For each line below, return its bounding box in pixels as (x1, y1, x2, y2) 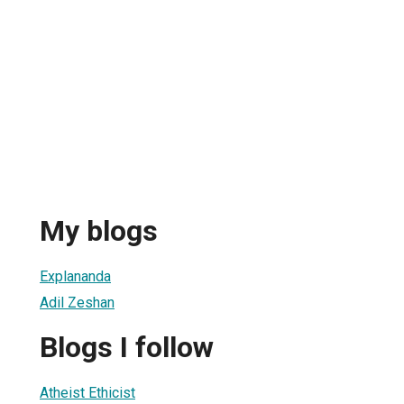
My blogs (40, 214, 158, 249)
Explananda (40, 267, 111, 285)
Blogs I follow (40, 330, 214, 365)
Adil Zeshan (40, 293, 115, 311)
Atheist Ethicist (40, 383, 135, 401)
